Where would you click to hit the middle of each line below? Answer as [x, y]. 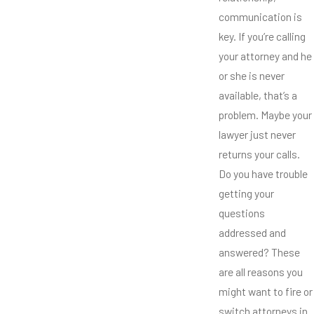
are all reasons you [261, 272]
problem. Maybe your [265, 115]
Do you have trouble [263, 174]
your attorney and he [265, 56]
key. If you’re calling [262, 36]
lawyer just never [257, 135]
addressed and [252, 233]
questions [242, 213]
